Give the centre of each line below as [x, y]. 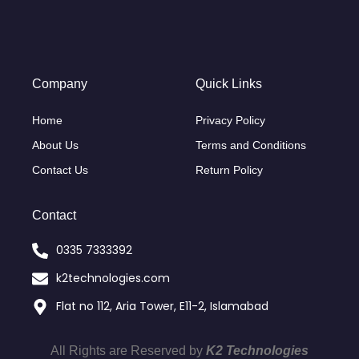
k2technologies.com [113, 278]
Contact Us [60, 169]
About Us [55, 145]
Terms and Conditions [251, 145]
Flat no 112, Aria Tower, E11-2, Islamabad [162, 306]
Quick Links [229, 83]
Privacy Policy [230, 120]
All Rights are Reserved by [128, 351]
